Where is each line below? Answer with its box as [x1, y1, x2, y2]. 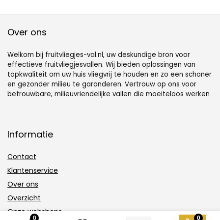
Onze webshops [7, 207, 62, 217]
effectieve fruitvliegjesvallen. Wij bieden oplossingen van [7, 60, 195, 70]
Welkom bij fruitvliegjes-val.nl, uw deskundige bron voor [7, 50, 190, 60]
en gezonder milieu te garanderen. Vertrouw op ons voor [7, 80, 196, 89]
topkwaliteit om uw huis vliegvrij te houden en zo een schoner [7, 70, 212, 80]
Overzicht [7, 193, 41, 203]
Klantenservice [7, 165, 58, 176]
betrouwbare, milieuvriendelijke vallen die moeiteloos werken [7, 89, 210, 99]
